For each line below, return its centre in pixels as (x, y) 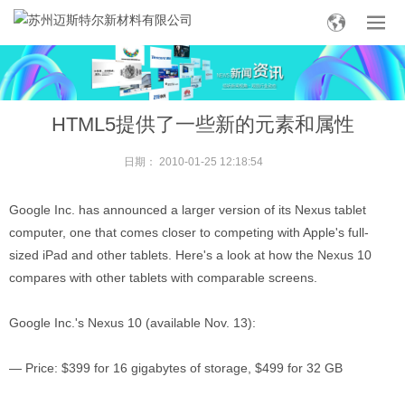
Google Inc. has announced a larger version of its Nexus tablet (188, 210)
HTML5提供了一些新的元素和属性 (202, 124)
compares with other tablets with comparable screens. (163, 278)
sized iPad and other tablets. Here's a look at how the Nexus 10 (190, 255)
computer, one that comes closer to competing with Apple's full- (189, 232)
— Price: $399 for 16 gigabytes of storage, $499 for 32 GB (176, 368)
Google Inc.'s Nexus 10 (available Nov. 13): (132, 323)
